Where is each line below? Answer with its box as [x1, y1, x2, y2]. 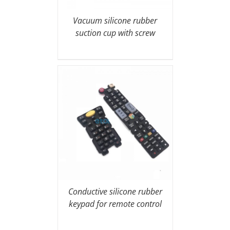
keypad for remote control [68, 198, 162, 210]
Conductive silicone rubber [68, 186, 162, 198]
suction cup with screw [75, 27, 155, 39]
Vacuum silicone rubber [73, 15, 157, 27]
